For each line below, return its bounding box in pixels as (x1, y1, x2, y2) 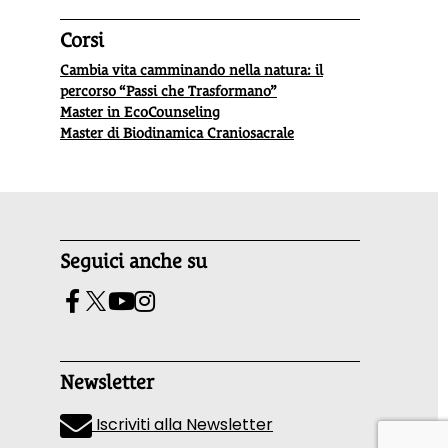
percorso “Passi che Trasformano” (60, 82, 277, 99)
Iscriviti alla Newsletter (92, 412, 273, 436)
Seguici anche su (60, 249, 207, 272)
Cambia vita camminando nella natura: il (60, 61, 323, 78)
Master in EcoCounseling (60, 103, 220, 120)
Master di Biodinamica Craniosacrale (60, 124, 294, 141)
